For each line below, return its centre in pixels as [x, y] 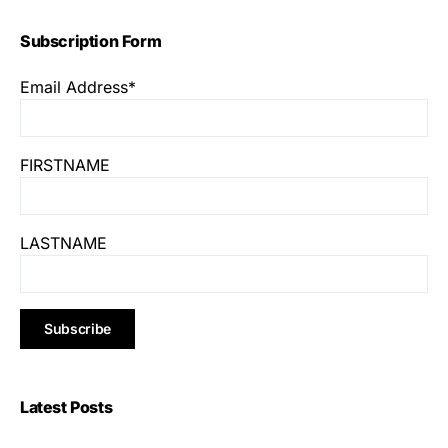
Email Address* [78, 86]
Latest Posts [66, 406]
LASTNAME [63, 242]
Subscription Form [91, 40]
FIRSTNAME [65, 164]
